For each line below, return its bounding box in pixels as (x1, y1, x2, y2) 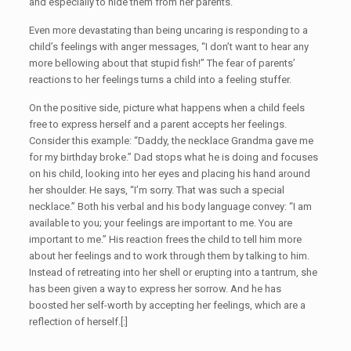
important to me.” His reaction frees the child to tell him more (28, 233, 302, 245)
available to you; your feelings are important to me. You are (28, 217, 292, 229)
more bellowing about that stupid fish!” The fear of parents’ (28, 57, 295, 69)
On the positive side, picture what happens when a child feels (28, 102, 305, 114)
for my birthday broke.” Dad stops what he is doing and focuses (28, 151, 318, 163)
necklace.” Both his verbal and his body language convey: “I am (28, 201, 312, 212)
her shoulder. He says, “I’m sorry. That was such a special (28, 184, 284, 196)
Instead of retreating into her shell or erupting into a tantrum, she (28, 266, 317, 278)
